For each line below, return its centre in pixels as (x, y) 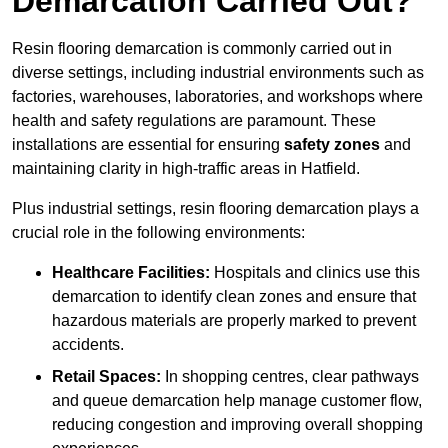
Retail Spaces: (106, 377)
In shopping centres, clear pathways (290, 377)
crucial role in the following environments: (158, 233)
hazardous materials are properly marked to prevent (234, 321)
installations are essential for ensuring (148, 145)
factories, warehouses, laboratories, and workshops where (217, 97)
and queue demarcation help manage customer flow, (237, 401)
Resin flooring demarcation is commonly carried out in (202, 49)
